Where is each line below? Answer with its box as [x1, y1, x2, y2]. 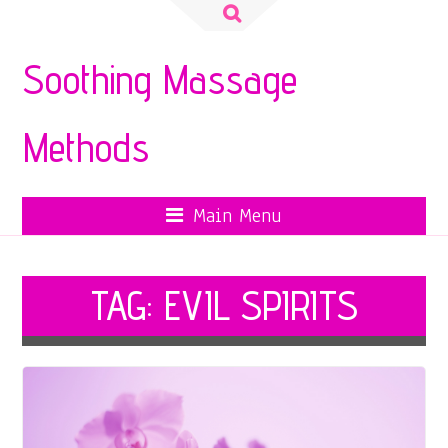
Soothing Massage [22, 56, 297, 103]
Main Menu [193, 203, 282, 229]
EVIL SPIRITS [163, 282, 358, 329]
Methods [22, 124, 149, 171]
